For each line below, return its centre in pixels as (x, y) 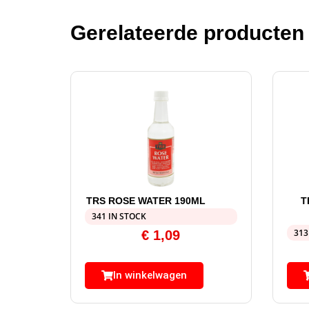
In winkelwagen (150, 275)
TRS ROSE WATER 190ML (146, 200)
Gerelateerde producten (187, 32)
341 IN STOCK (119, 216)
